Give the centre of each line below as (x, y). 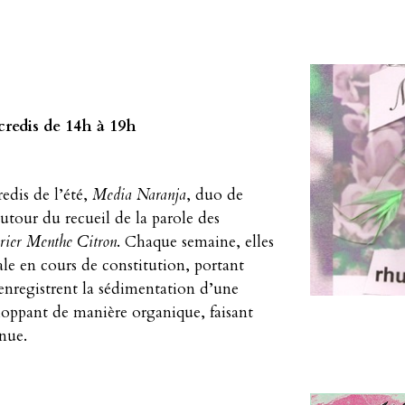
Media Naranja (139, 195)
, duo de (215, 195)
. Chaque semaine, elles (195, 242)
